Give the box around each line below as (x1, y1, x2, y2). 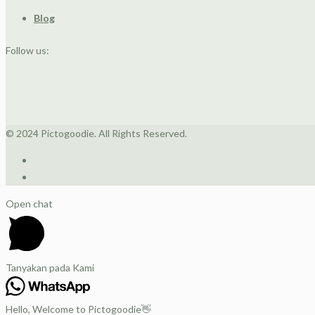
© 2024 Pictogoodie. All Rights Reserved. (6, 127, 187, 140)
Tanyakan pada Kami (6, 262, 94, 274)
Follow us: (6, 44, 49, 57)
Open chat (6, 198, 53, 210)
